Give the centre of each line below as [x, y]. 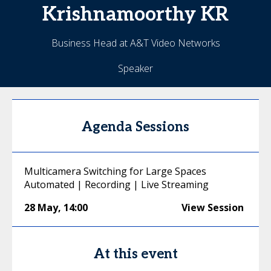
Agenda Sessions [135, 127]
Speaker [135, 68]
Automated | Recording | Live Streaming [116, 184]
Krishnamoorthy [119, 15]
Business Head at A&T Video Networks [135, 43]
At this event [135, 254]
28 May [41, 207]
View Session [213, 207]
